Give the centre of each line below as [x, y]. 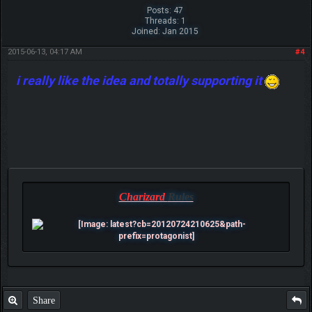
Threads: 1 [165, 21]
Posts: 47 [165, 11]
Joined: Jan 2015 [165, 32]
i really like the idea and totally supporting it [140, 81]
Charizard [143, 197]
